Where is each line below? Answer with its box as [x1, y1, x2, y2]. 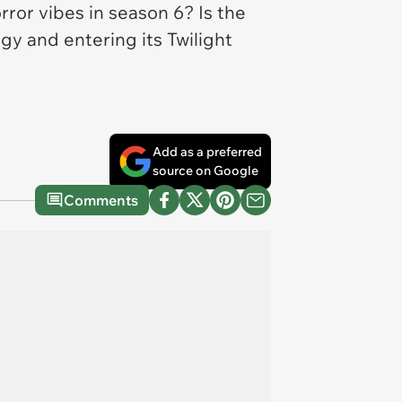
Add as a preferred [153, 144, 262, 160]
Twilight [167, 28, 232, 50]
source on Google [153, 162, 258, 179]
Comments [64, 191, 138, 209]
